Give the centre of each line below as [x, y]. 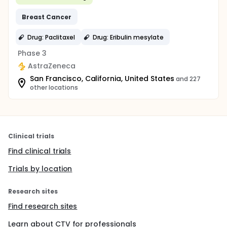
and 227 [188, 79]
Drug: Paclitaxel [51, 37]
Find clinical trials [40, 151]
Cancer [59, 17]
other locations [54, 87]
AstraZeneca [52, 66]
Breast [33, 17]
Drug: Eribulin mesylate [128, 37]
